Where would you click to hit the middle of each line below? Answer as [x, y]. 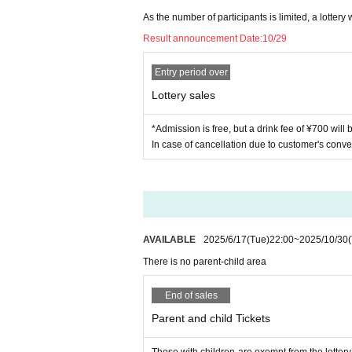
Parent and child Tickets [211, 318]
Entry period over [191, 72]
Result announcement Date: [203, 38]
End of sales [191, 295]
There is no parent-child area [205, 261]
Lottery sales [183, 95]
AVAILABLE [169, 239]
